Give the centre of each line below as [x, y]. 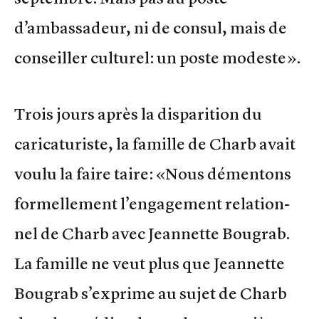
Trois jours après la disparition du [138, 114]
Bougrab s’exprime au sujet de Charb [151, 293]
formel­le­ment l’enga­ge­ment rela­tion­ [152, 203]
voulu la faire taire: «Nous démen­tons [153, 173]
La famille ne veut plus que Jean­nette [150, 263]
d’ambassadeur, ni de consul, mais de [151, 27]
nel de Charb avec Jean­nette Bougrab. [152, 233]
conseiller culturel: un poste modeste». [157, 57]
